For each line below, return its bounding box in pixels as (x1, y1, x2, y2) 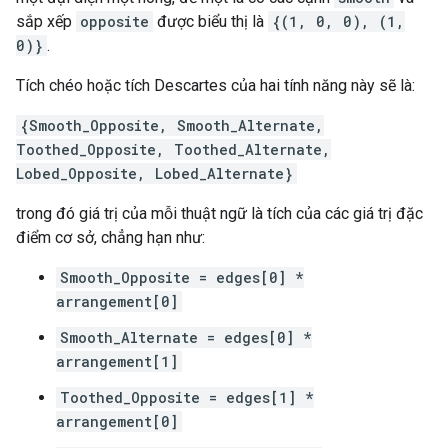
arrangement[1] (56, 352, 178, 371)
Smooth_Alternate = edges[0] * (60, 328, 312, 347)
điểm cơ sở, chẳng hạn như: (16, 228, 205, 247)
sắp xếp (16, 12, 76, 31)
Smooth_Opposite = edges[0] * (60, 268, 304, 287)
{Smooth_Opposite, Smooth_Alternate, (20, 116, 324, 135)
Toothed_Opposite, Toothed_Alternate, (16, 140, 331, 159)
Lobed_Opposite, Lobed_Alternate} (16, 164, 293, 183)
